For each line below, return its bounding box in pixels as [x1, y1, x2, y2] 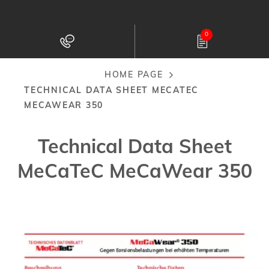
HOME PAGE [104, 69, 163, 80]
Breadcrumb [24, 77, 126, 100]
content [128, 48, 162, 60]
